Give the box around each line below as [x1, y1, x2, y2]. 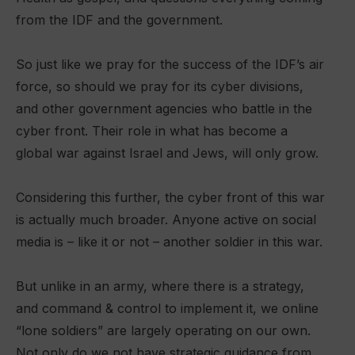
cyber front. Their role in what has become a [16, 123, 288, 139]
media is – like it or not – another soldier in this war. [16, 234, 323, 250]
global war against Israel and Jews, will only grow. [16, 145, 319, 161]
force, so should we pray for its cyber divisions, [16, 78, 303, 94]
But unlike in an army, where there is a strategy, [16, 278, 304, 294]
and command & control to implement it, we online [16, 300, 319, 316]
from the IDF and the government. [16, 12, 223, 28]
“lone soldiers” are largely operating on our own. [16, 323, 311, 338]
